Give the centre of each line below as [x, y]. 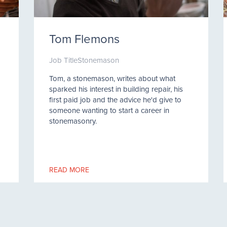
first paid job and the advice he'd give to [116, 100]
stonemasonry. [73, 121]
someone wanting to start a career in [109, 110]
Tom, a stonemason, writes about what [112, 78]
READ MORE [69, 170]
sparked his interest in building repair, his [116, 89]
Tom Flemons [85, 39]
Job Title [64, 60]
